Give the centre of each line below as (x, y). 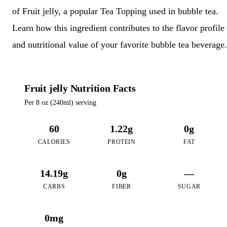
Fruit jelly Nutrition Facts (80, 88)
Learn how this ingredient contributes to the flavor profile (118, 28)
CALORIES (54, 142)
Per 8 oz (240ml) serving (60, 102)
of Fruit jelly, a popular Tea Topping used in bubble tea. (115, 11)
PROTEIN (122, 142)
